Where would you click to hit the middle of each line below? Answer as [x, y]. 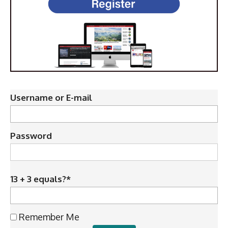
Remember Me [48, 217]
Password [31, 135]
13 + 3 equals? [38, 179]
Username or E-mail [51, 97]
